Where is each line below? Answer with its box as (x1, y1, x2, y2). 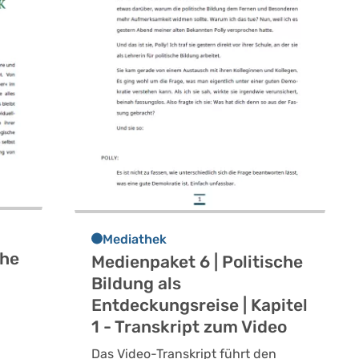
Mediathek (102, 232, 167, 248)
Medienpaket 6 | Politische (91, 252, 303, 272)
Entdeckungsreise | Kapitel (91, 295, 308, 316)
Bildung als (91, 273, 181, 294)
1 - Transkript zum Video (91, 317, 287, 337)
